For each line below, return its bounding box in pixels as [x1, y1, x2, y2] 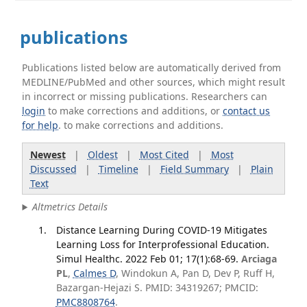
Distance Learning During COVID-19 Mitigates [56, 223, 267, 236]
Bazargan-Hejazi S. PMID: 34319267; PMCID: [56, 280, 258, 294]
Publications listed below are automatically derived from [22, 61, 282, 74]
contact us [223, 104, 271, 117]
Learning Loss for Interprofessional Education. [56, 237, 269, 251]
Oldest [87, 147, 118, 161]
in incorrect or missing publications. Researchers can [22, 90, 268, 103]
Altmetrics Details [32, 200, 108, 214]
